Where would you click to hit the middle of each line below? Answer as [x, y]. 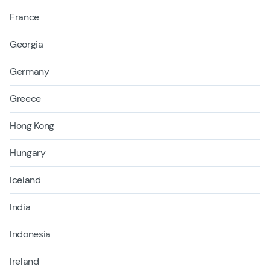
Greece [26, 98]
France [25, 17]
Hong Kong [32, 125]
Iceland [25, 180]
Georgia [27, 44]
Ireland [24, 261]
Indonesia [30, 234]
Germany [30, 71]
